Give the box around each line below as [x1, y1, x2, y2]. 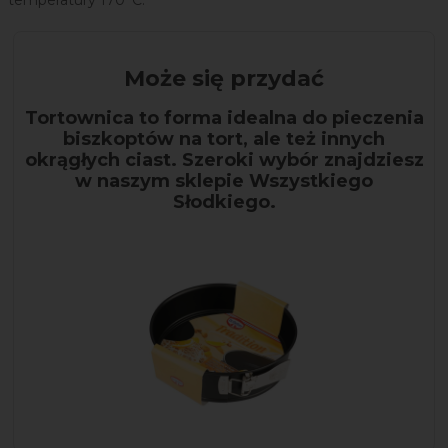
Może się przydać [124, 65, 324, 93]
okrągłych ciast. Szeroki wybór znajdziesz [24, 149, 424, 172]
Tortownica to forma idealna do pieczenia [24, 107, 424, 130]
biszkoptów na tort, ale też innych [63, 128, 385, 151]
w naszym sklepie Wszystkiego [75, 170, 373, 193]
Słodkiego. [172, 191, 276, 214]
